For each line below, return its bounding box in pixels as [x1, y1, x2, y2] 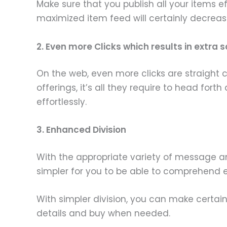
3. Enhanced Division [36, 124, 128, 136]
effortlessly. [36, 96, 89, 108]
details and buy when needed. [36, 207, 170, 220]
